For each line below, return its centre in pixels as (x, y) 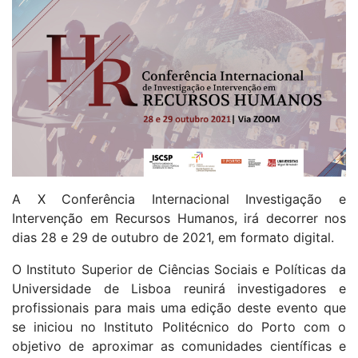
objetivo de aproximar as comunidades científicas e (179, 346)
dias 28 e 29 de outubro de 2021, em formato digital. (173, 238)
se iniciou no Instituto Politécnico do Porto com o (179, 327)
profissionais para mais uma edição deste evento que (179, 308)
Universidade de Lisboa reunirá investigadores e (179, 289)
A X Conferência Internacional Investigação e (179, 199)
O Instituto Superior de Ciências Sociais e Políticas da (179, 270)
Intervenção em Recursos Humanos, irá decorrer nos (179, 219)
